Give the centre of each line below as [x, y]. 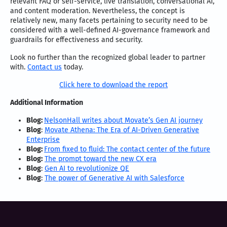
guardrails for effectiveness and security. [76, 40]
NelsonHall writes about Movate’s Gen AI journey [123, 121]
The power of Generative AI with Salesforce [115, 178]
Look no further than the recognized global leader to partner [108, 58]
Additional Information [47, 103]
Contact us [45, 67]
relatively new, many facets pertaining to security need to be [109, 21]
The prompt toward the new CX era [101, 159]
